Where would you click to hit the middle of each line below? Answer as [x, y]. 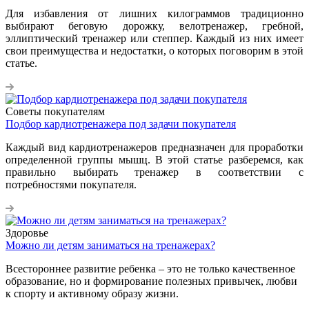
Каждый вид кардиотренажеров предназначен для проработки [154, 147]
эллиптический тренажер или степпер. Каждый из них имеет [154, 38]
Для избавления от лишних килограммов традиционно [154, 13]
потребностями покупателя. [71, 184]
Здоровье [27, 232]
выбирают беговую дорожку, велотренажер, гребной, [154, 26]
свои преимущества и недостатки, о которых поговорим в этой [154, 50]
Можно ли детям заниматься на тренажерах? [110, 245]
